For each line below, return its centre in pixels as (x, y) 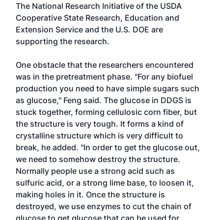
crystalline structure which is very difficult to (99, 136)
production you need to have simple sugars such (108, 88)
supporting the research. (63, 41)
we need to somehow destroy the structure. (98, 159)
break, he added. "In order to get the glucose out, (108, 147)
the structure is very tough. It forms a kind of (100, 124)
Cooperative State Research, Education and (97, 18)
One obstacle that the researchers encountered (105, 65)
